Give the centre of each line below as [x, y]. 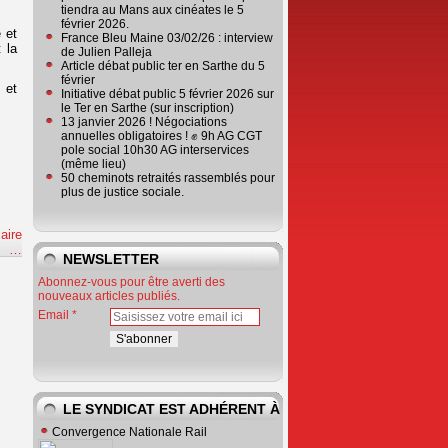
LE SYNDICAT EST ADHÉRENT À [171, 409]
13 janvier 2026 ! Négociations [144, 122]
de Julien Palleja [106, 52]
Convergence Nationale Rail [129, 432]
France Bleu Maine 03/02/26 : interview [167, 38]
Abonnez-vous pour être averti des [131, 282]
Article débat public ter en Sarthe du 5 [163, 66]
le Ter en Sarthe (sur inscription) [147, 108]
